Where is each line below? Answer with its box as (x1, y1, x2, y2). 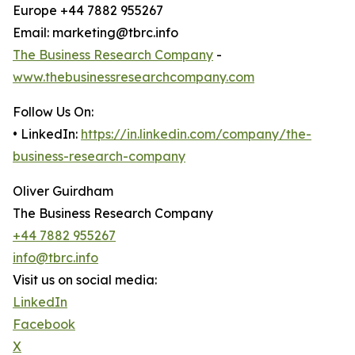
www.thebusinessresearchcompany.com (13, 69, 254, 86)
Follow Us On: (13, 104, 94, 120)
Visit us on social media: (13, 272, 157, 288)
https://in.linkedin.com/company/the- (81, 126, 311, 143)
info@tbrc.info (13, 250, 98, 266)
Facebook (13, 316, 75, 333)
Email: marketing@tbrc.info (13, 25, 178, 41)
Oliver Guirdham (13, 183, 113, 200)
